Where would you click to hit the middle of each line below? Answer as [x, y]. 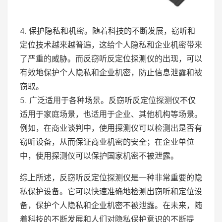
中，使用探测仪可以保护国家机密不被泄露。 [99, 156]
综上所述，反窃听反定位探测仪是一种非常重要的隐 [111, 178]
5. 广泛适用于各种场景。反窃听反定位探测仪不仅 [108, 100]
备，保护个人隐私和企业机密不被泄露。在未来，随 [111, 205]
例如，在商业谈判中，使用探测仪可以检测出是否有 [111, 128]
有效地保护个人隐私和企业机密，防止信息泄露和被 [111, 73]
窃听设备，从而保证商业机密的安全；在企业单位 [107, 142]
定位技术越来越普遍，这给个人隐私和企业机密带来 [111, 45]
